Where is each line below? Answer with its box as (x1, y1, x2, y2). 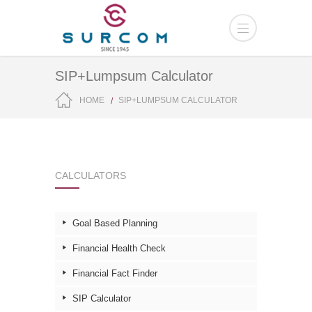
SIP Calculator (72, 293, 131, 304)
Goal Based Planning (72, 218, 157, 228)
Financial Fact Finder (72, 268, 157, 279)
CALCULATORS (55, 170, 126, 181)
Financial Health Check (72, 243, 166, 253)
